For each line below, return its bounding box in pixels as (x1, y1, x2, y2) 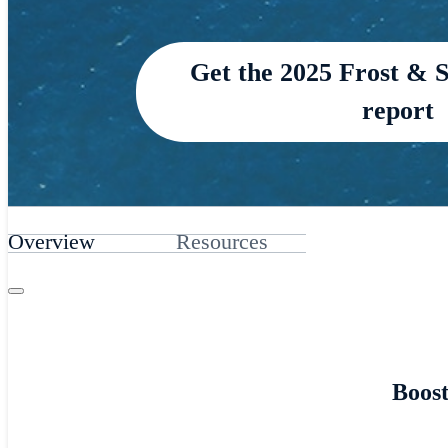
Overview (8, 228, 95, 254)
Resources (175, 228, 268, 254)
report (361, 95, 434, 125)
